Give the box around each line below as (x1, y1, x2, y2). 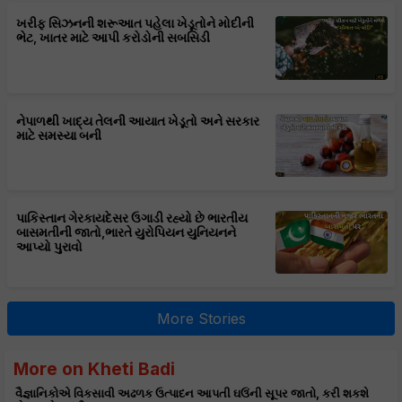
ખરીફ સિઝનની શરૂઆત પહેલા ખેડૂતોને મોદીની (16, 16, 255, 31)
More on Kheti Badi (13, 358, 175, 380)
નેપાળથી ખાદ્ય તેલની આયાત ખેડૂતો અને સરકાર (16, 113, 260, 128)
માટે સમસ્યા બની (16, 127, 102, 143)
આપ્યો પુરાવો (16, 239, 83, 254)
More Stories (156, 310, 246, 328)
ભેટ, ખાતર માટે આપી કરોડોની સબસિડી (16, 31, 211, 46)
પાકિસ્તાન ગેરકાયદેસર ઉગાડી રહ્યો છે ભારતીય (16, 210, 249, 225)
